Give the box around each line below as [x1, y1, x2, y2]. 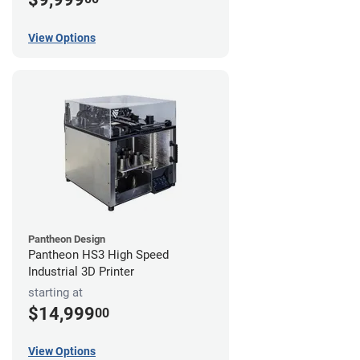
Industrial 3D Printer [28, 264, 134, 279]
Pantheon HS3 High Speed [28, 247, 169, 262]
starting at [28, 284, 83, 300]
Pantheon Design [28, 232, 105, 245]
